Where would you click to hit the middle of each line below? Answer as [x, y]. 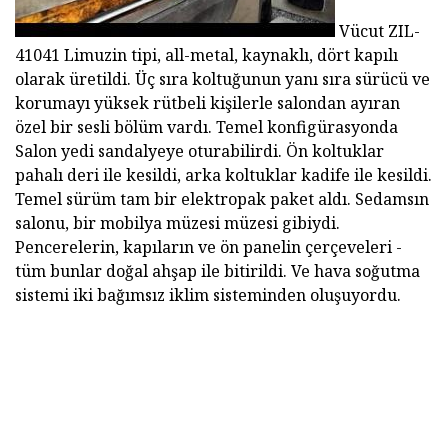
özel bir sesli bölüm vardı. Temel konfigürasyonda [206, 127]
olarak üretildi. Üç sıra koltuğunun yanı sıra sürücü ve [222, 79]
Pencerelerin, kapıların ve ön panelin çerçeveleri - [208, 247]
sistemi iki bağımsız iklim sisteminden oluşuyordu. [208, 295]
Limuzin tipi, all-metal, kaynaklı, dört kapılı [231, 55]
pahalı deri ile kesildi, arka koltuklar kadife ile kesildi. [223, 175]
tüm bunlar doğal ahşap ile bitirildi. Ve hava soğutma [217, 271]
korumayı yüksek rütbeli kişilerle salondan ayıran [207, 103]
